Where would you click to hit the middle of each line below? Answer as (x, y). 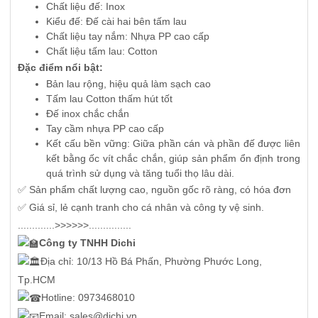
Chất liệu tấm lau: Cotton (102, 51)
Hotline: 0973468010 (88, 297)
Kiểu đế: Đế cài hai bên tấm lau (116, 22)
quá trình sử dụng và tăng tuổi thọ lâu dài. (140, 174)
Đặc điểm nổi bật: (60, 68)
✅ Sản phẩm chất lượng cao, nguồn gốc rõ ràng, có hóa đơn (154, 190)
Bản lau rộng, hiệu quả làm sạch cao (128, 84)
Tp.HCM (36, 279)
